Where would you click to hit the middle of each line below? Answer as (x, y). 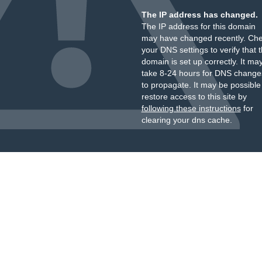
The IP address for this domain (198, 26)
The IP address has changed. (199, 15)
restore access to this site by (194, 96)
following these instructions (191, 108)
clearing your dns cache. (187, 120)
